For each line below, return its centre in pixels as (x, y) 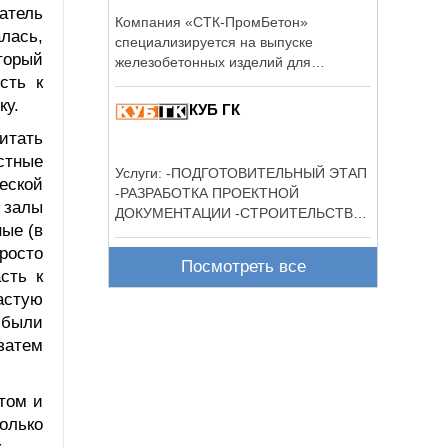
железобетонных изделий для (213, 61)
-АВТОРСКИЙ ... (167, 232)
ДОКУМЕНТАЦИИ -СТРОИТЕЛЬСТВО (239, 212)
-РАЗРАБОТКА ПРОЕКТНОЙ (207, 192)
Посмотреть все (243, 267)
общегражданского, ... (187, 81)
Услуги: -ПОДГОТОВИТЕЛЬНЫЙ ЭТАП (140, 172)
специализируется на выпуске (214, 41)
